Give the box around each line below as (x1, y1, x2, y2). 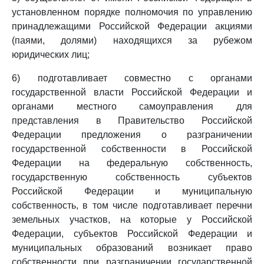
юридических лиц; (12, 49, 90, 60)
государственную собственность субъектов (12, 172, 252, 182)
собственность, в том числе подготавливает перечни (12, 200, 252, 210)
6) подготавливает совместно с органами (12, 73, 252, 83)
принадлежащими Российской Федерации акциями (12, 21, 252, 31)
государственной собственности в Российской (12, 144, 252, 154)
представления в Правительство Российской (12, 115, 252, 126)
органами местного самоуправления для (12, 101, 252, 111)
